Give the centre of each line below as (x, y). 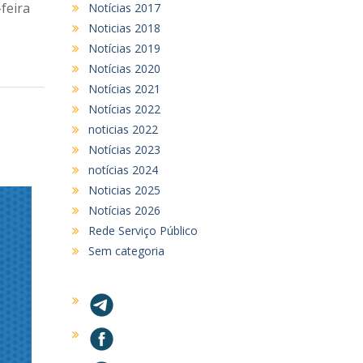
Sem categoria (126, 250)
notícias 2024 (123, 169)
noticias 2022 (123, 129)
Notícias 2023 (124, 149)
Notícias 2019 (124, 48)
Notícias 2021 (124, 88)
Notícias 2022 (124, 109)
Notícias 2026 (124, 210)
